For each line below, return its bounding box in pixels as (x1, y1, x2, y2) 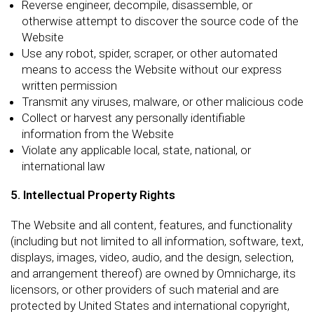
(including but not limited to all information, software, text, (11, 233, 303, 248)
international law (22, 159, 105, 173)
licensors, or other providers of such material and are (11, 282, 279, 296)
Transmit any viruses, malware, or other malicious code (22, 95, 303, 109)
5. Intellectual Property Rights (11, 187, 175, 202)
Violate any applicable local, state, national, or (22, 143, 251, 157)
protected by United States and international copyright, (11, 298, 289, 313)
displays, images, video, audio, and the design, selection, (11, 250, 294, 264)
